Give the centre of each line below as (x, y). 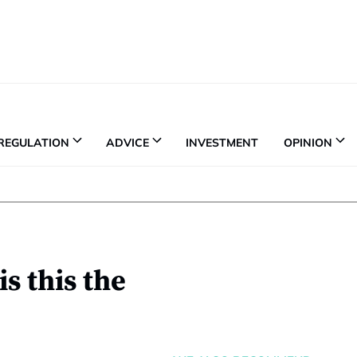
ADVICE (127, 142)
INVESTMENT (222, 142)
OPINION (308, 142)
